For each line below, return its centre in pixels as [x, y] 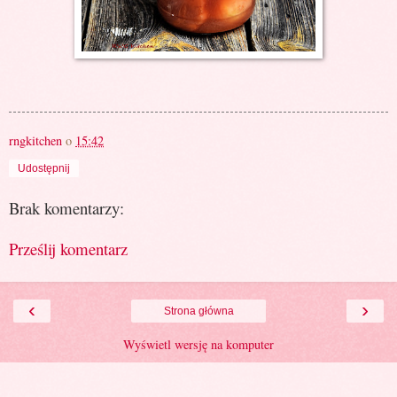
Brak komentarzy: [66, 207]
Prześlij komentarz [68, 249]
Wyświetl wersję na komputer [198, 344]
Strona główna [198, 311]
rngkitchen [35, 140]
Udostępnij [44, 168]
